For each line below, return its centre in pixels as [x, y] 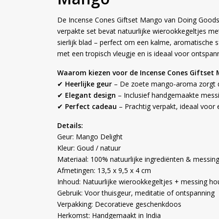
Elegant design [90, 95]
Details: [70, 126]
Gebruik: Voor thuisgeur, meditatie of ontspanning [136, 193]
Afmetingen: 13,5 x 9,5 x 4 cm [104, 171]
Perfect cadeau [91, 107]
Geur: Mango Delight [90, 137]
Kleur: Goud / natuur [89, 148]
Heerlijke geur [88, 84]
